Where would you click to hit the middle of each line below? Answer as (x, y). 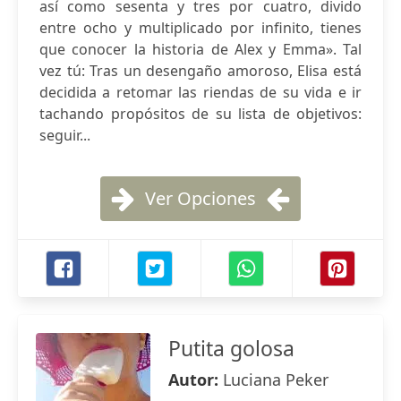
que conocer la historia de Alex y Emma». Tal (200, 49)
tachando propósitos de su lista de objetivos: (200, 114)
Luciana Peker (276, 380)
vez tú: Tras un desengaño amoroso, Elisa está (200, 71)
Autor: (196, 380)
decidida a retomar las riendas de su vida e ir (200, 92)
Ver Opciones (200, 198)
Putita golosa (231, 348)
